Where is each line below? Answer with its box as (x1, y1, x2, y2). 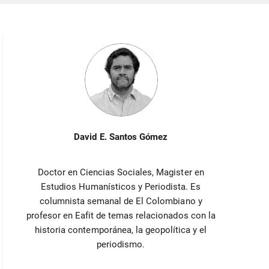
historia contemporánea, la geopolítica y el (35, 224, 207, 235)
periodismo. (97, 238, 145, 250)
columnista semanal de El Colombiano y (39, 195, 202, 207)
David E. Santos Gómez (74, 131, 168, 143)
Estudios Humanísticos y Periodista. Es (41, 181, 201, 192)
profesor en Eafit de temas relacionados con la (26, 210, 216, 221)
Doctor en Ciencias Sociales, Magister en (37, 166, 204, 178)
